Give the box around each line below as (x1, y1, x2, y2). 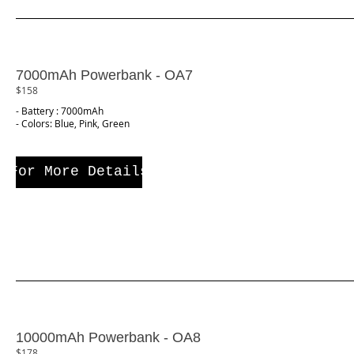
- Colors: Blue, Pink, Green (16, 117, 130, 130)
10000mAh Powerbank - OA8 (16, 330, 201, 346)
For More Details (9, 164, 149, 180)
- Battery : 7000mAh (16, 104, 104, 118)
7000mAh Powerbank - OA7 (16, 66, 193, 83)
